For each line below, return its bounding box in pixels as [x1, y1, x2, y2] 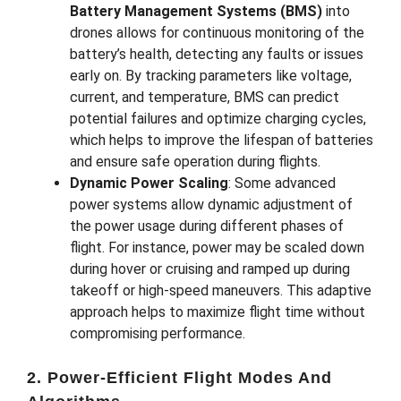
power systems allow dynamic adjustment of [70, 195, 353, 213]
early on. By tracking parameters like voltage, [70, 66, 352, 84]
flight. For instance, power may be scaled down [70, 238, 364, 256]
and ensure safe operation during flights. [70, 152, 320, 170]
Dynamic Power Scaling [70, 174, 228, 192]
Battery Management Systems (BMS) [70, 2, 322, 20]
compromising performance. [70, 324, 245, 342]
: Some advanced [228, 174, 336, 192]
